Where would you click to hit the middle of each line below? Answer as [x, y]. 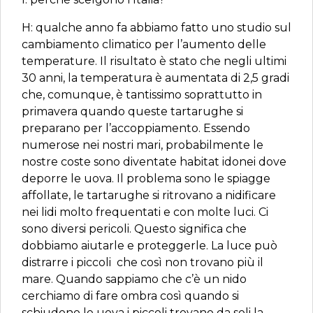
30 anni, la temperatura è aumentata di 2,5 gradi [155, 78]
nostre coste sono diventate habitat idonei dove [154, 162]
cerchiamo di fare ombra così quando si [130, 296]
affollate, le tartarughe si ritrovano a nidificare [149, 195]
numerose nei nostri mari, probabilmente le [143, 145]
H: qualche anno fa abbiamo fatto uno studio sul [156, 28]
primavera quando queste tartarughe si [132, 111]
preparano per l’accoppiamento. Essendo [136, 128]
